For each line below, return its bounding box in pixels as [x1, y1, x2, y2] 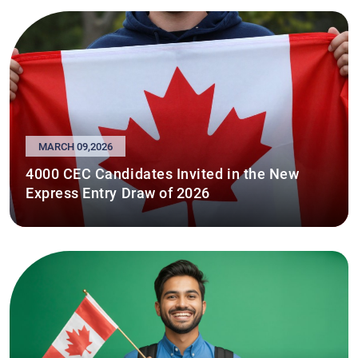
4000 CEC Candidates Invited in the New [26, 164, 300, 181]
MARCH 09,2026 [38, 139, 113, 152]
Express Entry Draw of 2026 [26, 183, 211, 201]
